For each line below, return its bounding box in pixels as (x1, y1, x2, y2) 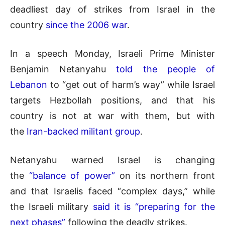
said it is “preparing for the (92, 201, 215, 212)
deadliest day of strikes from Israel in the (10, 4, 215, 15)
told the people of (116, 63, 215, 74)
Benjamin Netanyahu (10, 63, 117, 74)
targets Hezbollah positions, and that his (10, 94, 215, 105)
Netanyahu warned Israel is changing (10, 154, 215, 165)
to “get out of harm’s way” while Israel (47, 79, 215, 90)
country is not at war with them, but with (10, 110, 215, 121)
